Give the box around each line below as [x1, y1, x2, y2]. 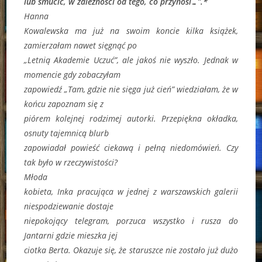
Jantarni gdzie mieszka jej [24, 229, 118, 241]
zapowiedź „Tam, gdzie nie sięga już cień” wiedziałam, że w [24, 83, 238, 95]
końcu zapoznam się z [24, 98, 104, 109]
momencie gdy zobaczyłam [24, 68, 121, 80]
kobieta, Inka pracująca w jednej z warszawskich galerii [24, 185, 238, 197]
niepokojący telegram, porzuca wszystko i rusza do [24, 215, 238, 226]
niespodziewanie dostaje [24, 200, 114, 212]
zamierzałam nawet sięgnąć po [24, 39, 137, 51]
